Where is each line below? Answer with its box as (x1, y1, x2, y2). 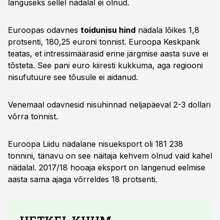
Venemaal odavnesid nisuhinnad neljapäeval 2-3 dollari (8, 100, 211, 110)
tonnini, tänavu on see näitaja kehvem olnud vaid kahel (8, 151, 212, 161)
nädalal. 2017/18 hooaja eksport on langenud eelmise (8, 163, 205, 172)
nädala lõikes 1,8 (136, 25, 199, 35)
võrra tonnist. (8, 111, 58, 121)
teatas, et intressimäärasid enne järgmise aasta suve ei (8, 49, 208, 58)
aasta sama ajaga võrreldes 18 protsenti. (8, 174, 157, 184)
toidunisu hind (81, 25, 136, 35)
